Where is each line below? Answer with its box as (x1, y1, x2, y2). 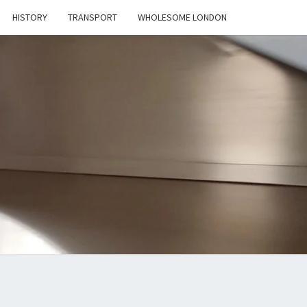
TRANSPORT (68, 11, 117, 23)
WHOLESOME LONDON (138, 11, 227, 23)
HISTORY (12, 11, 47, 23)
